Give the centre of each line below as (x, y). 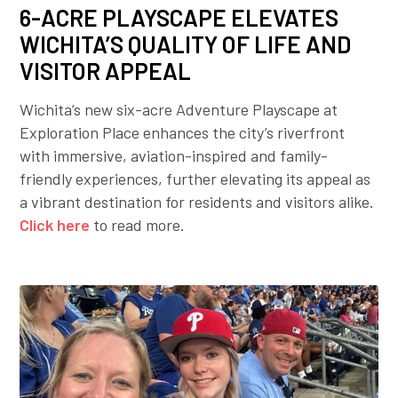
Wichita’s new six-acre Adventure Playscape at (179, 110)
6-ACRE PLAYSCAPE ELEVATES (179, 18)
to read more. (138, 225)
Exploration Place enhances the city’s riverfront (183, 133)
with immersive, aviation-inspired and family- (174, 156)
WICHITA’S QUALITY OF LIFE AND (186, 44)
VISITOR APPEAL (106, 71)
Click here (55, 225)
